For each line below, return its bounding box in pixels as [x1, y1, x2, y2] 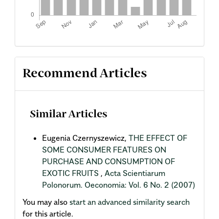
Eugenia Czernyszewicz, [42, 133, 129, 143]
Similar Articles [30, 110, 108, 120]
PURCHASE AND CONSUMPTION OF [42, 156, 175, 166]
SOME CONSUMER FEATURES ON [42, 145, 166, 154]
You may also [22, 197, 69, 207]
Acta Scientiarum [105, 168, 165, 178]
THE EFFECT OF [129, 133, 187, 143]
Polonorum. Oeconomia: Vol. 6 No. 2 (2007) [42, 180, 195, 190]
